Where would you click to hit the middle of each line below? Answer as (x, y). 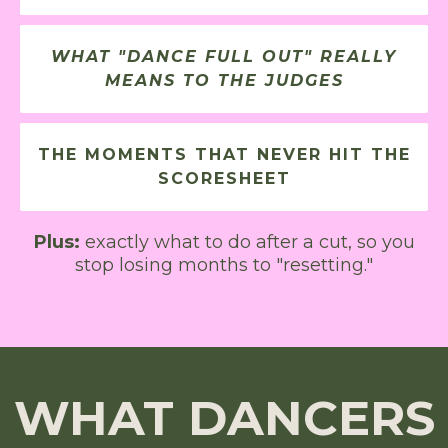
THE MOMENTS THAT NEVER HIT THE (224, 155)
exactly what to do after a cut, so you (249, 242)
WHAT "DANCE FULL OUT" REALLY (224, 57)
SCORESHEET (224, 179)
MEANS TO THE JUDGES (224, 81)
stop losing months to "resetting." (224, 265)
